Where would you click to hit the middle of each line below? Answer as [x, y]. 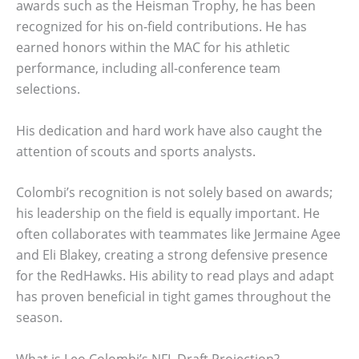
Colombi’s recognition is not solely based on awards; [174, 193]
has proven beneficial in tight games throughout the [173, 297]
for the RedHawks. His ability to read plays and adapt [175, 276]
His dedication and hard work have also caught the [169, 130]
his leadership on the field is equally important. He [168, 214]
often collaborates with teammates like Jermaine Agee [178, 234]
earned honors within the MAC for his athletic [153, 47]
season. [39, 318]
